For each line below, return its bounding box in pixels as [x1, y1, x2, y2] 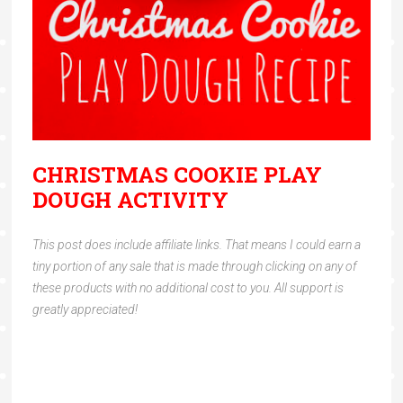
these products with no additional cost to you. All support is [31, 281, 344, 296]
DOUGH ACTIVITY [31, 185, 228, 215]
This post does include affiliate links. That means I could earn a [31, 237, 361, 253]
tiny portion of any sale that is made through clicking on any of [31, 259, 357, 274]
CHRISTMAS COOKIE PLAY [31, 160, 322, 190]
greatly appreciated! [31, 302, 138, 318]
